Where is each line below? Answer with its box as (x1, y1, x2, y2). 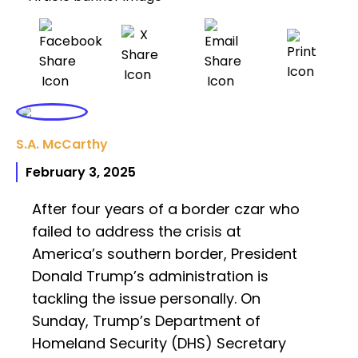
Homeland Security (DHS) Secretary (32, 333, 286, 354)
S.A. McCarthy (16, 135, 108, 154)
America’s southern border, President (32, 244, 297, 265)
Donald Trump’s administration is (32, 266, 268, 287)
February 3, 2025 (26, 163, 136, 182)
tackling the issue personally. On (32, 288, 261, 309)
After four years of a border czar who (32, 199, 300, 220)
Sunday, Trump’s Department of (32, 311, 261, 332)
